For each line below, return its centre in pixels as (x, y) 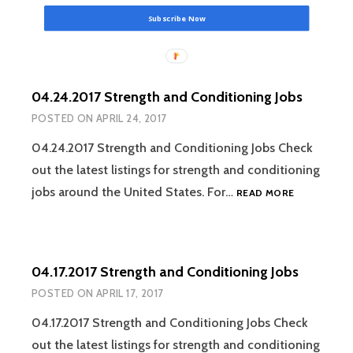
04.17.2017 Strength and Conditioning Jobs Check (170, 323)
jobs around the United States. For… (134, 191)
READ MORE (266, 192)
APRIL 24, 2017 (131, 118)
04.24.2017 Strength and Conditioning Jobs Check (172, 147)
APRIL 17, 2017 (130, 294)
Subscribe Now (176, 18)
